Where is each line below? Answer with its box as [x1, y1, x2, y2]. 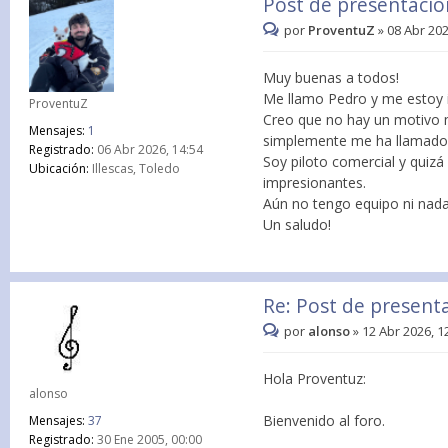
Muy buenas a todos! [263, 67, 400, 87]
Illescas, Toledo [89, 160, 180, 178]
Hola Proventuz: [263, 368, 367, 388]
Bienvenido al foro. [263, 410, 386, 430]
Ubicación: [29, 160, 89, 178]
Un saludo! [263, 214, 332, 234]
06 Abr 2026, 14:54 [94, 141, 203, 159]
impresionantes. [263, 172, 367, 192]
